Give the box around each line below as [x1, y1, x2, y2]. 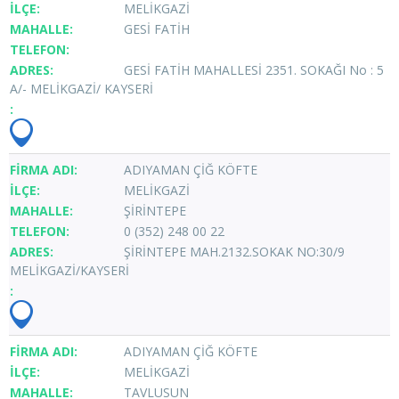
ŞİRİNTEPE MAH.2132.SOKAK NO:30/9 [124, 242, 345, 260]
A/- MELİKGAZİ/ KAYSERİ [10, 79, 153, 97]
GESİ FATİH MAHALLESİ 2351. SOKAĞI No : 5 [124, 61, 384, 78]
